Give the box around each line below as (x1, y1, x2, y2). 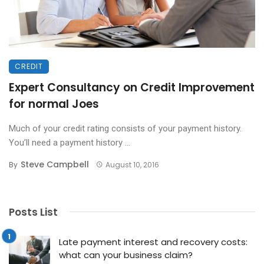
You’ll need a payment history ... (9, 137, 130, 148)
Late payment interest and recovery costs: (59, 235, 247, 248)
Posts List (9, 204, 58, 219)
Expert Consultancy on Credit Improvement (9, 79, 255, 95)
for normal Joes (9, 95, 99, 112)
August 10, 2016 (105, 159, 159, 170)
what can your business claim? (59, 248, 193, 261)
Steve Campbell (21, 158, 89, 170)
